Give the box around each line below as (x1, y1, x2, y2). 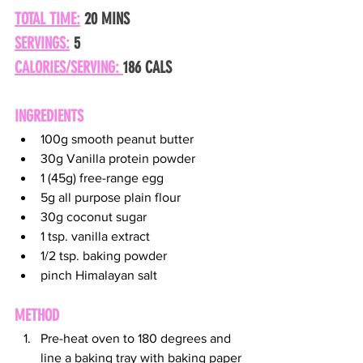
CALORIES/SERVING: (15, 58, 123, 78)
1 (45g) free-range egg (41, 171, 164, 186)
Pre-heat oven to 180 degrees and (41, 331, 234, 346)
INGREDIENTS (15, 106, 83, 126)
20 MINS (80, 9, 130, 29)
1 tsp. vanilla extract (41, 229, 150, 244)
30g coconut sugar (41, 210, 147, 224)
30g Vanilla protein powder (41, 152, 195, 166)
